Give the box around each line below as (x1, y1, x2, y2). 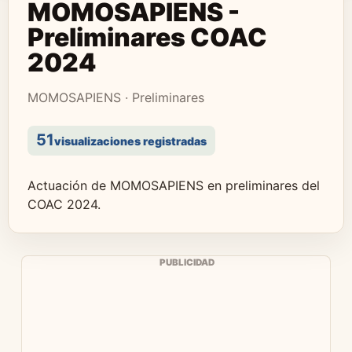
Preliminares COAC (27, 22, 267, 53)
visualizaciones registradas (54, 134, 207, 148)
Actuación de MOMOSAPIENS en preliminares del (27, 178, 320, 193)
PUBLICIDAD (159, 257, 214, 268)
